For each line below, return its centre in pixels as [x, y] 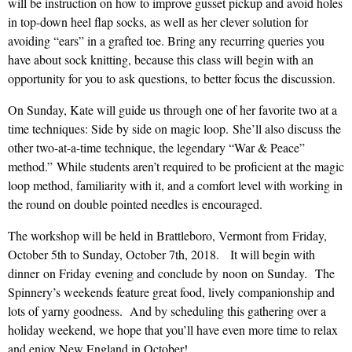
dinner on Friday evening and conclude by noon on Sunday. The [171, 273]
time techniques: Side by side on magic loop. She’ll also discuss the [174, 129]
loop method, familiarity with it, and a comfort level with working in [175, 185]
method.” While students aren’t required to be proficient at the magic [176, 167]
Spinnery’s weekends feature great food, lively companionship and [171, 292]
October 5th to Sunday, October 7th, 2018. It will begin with [161, 255]
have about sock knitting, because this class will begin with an [161, 60]
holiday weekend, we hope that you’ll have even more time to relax [173, 330]
